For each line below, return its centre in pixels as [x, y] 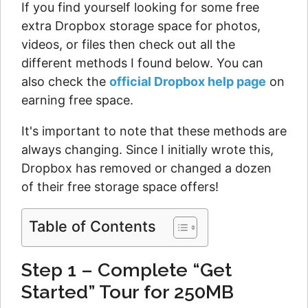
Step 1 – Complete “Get [126, 270]
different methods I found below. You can [142, 63]
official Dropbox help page [188, 82]
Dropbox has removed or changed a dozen [146, 168]
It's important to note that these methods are [154, 131]
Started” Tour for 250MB [128, 292]
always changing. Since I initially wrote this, [147, 150]
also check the [65, 82]
